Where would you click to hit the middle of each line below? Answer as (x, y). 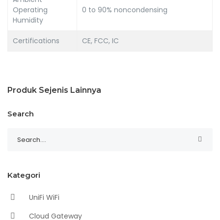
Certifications (36, 41)
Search (21, 113)
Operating (30, 10)
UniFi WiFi (43, 197)
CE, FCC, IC (100, 41)
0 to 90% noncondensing (125, 10)
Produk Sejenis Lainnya (54, 90)
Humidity (28, 20)
